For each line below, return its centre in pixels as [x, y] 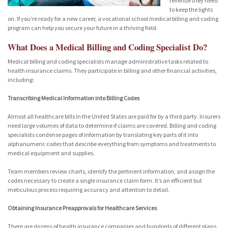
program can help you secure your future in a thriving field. [83, 28]
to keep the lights [191, 9]
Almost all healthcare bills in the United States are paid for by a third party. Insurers [114, 116]
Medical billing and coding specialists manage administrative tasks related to [108, 61]
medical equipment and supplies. [51, 153]
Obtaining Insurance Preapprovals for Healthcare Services [82, 208]
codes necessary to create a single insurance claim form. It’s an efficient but [105, 180]
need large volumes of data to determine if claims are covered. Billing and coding [112, 125]
